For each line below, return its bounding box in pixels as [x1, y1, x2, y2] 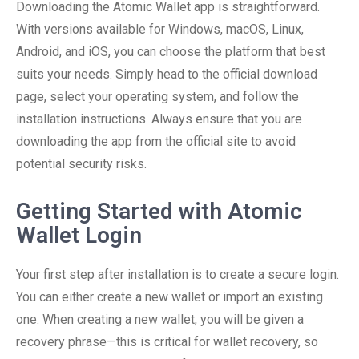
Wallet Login [16, 222, 142, 248]
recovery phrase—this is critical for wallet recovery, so [16, 334, 318, 349]
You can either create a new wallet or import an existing [16, 289, 323, 305]
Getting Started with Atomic [16, 198, 302, 224]
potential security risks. [16, 156, 147, 171]
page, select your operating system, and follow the [16, 89, 299, 104]
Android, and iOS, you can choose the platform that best [16, 44, 325, 59]
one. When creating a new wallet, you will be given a [16, 312, 304, 327]
